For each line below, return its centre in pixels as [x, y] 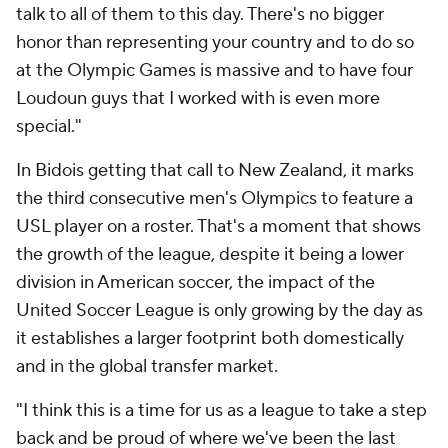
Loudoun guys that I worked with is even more [198, 98]
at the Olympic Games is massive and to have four [214, 70]
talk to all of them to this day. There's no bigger [200, 14]
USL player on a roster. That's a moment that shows [218, 226]
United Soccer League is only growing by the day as [219, 310]
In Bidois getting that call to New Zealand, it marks [215, 170]
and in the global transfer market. [147, 366]
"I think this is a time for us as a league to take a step [221, 410]
